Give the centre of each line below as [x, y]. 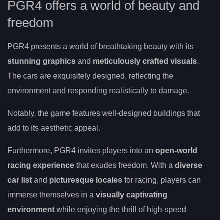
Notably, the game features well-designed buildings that [104, 113]
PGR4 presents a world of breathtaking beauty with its [100, 46]
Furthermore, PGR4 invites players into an [81, 150]
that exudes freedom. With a [124, 165]
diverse [189, 165]
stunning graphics [41, 61]
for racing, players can [162, 180]
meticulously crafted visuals [145, 61]
